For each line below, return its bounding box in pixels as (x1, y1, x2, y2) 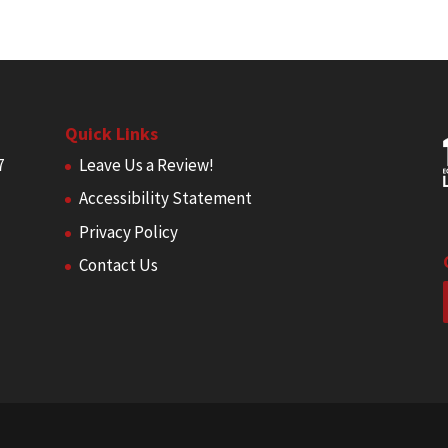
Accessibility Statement (78, 187, 252, 209)
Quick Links (64, 121, 158, 145)
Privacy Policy (78, 220, 178, 243)
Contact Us (78, 254, 158, 276)
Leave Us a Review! (78, 153, 214, 176)
